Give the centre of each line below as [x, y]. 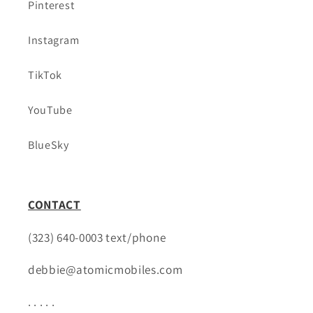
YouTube [50, 110]
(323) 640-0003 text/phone [97, 237]
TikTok [45, 75]
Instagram [54, 40]
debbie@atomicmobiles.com [105, 269]
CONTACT [54, 205]
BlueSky [49, 145]
